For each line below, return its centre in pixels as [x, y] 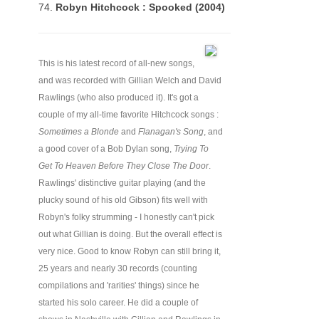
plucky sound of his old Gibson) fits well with [123, 200]
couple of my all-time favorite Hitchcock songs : [129, 115]
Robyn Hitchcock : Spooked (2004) [140, 7]
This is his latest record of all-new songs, [116, 63]
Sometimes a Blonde [79, 132]
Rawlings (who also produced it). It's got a [119, 98]
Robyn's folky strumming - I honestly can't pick [126, 217]
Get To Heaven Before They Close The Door [124, 166]
